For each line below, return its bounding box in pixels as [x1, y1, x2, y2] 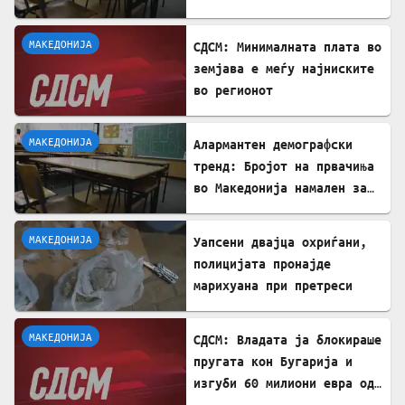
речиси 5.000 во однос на [193, 201, 367, 217]
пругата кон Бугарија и [193, 353, 353, 369]
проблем [193, 5, 244, 22]
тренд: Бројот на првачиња [193, 157, 374, 174]
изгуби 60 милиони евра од [193, 374, 374, 391]
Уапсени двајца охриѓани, [193, 233, 367, 250]
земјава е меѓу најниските [193, 60, 374, 76]
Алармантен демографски [193, 136, 353, 152]
